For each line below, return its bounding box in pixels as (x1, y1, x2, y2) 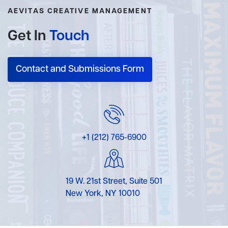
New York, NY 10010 (66, 188, 140, 200)
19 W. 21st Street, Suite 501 (66, 176, 162, 188)
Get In (8, 26, 49, 46)
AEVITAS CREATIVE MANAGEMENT (8, 6, 152, 16)
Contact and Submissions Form (16, 63, 144, 75)
